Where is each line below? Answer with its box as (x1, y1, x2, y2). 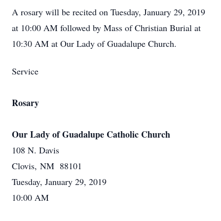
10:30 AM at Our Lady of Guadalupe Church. (12, 37, 177, 49)
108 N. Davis (12, 144, 59, 156)
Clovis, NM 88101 (12, 160, 82, 172)
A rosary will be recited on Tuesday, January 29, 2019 (12, 6, 205, 18)
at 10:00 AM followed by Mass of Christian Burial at (12, 22, 201, 34)
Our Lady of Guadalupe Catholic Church (12, 128, 170, 141)
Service (12, 65, 38, 77)
